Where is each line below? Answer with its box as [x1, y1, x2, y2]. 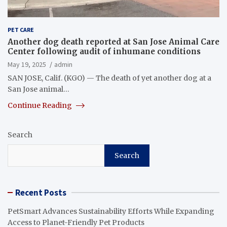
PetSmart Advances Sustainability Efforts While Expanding [8, 206, 214, 216]
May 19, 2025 [8, 59, 46, 69]
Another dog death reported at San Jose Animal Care [8, 36, 219, 47]
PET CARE [8, 25, 34, 33]
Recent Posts [15, 186, 66, 198]
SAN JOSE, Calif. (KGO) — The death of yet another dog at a [8, 73, 211, 83]
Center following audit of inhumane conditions [8, 46, 201, 56]
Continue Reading [8, 100, 73, 110]
